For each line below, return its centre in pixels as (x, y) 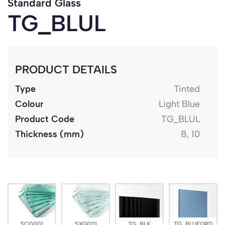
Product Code (45, 119)
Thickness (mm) (49, 134)
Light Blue (179, 104)
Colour (29, 104)
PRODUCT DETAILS (66, 70)
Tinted (187, 89)
